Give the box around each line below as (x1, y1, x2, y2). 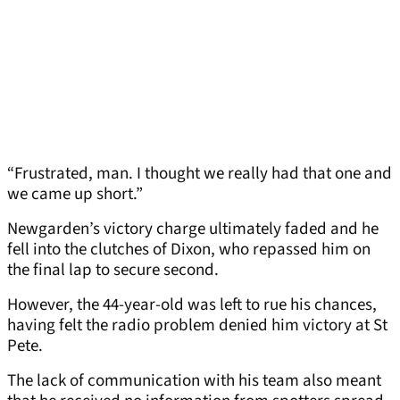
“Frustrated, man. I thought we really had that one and (7, 162, 392, 187)
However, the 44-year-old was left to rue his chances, (7, 293, 377, 318)
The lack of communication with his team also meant (7, 369, 381, 394)
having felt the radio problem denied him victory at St (7, 313, 387, 338)
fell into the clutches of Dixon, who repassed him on (7, 237, 371, 262)
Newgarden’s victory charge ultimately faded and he (7, 217, 379, 242)
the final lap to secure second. (7, 258, 219, 283)
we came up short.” (7, 182, 143, 207)
